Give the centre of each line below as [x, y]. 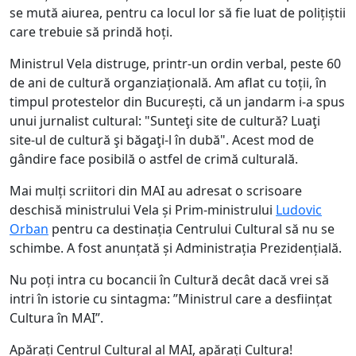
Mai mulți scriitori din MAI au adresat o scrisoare [156, 191]
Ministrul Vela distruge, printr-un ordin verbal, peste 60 [175, 64]
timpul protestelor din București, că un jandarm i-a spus [177, 102]
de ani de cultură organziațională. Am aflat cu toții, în [168, 83]
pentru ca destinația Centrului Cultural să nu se [192, 229]
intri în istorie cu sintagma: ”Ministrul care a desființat [171, 299]
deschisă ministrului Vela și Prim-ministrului [143, 210]
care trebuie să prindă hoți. [91, 32]
